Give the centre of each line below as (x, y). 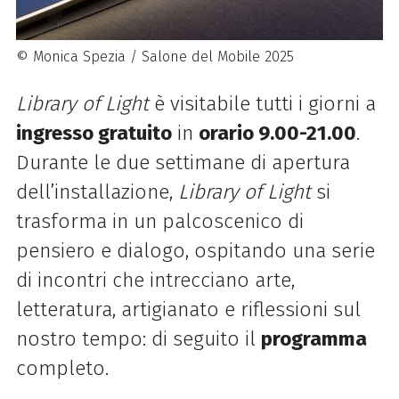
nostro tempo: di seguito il (138, 339)
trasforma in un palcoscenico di (159, 222)
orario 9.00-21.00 (277, 134)
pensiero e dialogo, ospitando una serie (195, 251)
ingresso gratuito (94, 134)
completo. (62, 369)
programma (313, 339)
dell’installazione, (97, 192)
